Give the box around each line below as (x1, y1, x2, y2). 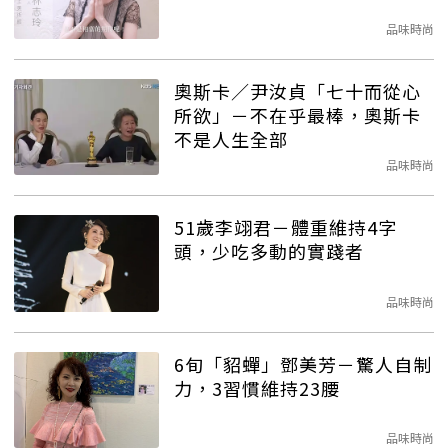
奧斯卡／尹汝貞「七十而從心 (174, 77, 421, 104)
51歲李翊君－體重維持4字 (174, 214, 397, 241)
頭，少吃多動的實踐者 (174, 238, 364, 265)
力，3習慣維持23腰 (174, 374, 340, 401)
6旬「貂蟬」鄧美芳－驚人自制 (174, 350, 432, 377)
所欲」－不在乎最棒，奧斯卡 (174, 101, 421, 128)
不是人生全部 (174, 125, 288, 152)
